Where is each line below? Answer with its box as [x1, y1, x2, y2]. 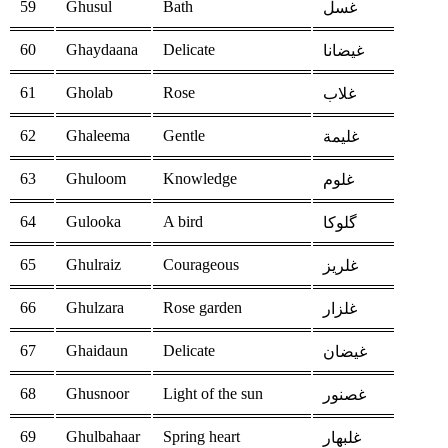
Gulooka [66, 213, 121, 231]
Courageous [163, 256, 239, 274]
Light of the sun [163, 385, 263, 403]
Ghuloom [66, 170, 126, 188]
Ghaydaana [66, 41, 138, 59]
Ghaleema [66, 127, 130, 145]
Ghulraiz [66, 256, 121, 274]
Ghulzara [66, 299, 124, 317]
